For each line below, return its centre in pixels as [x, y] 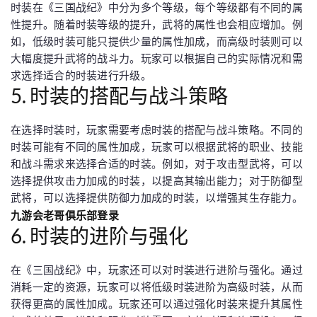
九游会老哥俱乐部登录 [65, 215]
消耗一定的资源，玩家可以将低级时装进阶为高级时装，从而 [157, 287]
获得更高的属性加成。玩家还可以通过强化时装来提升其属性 [157, 304]
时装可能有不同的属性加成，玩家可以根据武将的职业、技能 [157, 147]
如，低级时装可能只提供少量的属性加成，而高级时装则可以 [157, 41]
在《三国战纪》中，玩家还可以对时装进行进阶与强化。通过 [157, 270]
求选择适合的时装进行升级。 [81, 75]
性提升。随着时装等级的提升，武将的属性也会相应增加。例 [157, 24]
